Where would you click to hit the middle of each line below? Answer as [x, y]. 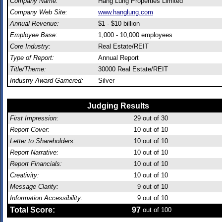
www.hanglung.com [126, 12]
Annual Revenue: [34, 24]
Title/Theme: [28, 69]
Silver [106, 81]
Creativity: [25, 175]
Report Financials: [36, 164]
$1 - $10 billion [119, 24]
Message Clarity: [34, 187]
